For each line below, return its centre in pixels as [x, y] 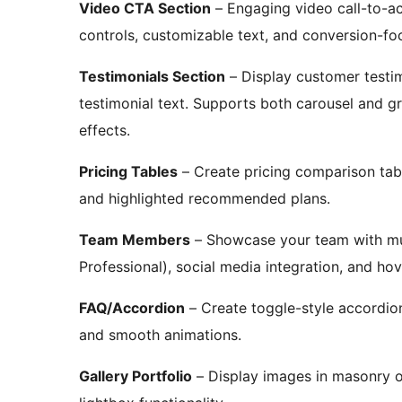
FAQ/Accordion [132, 308]
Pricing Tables [128, 172]
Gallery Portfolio [135, 376]
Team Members [135, 240]
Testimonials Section [152, 77]
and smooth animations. [160, 335]
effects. [105, 131]
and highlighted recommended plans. [205, 199]
